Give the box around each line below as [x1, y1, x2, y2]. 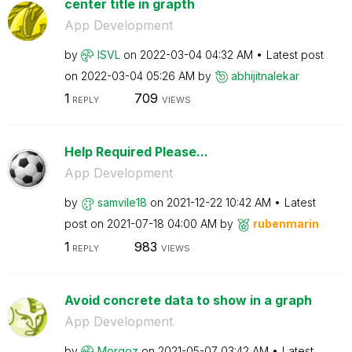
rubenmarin [252, 217, 319, 230]
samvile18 [97, 196, 147, 209]
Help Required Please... [64, 144, 208, 159]
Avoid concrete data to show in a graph [64, 291, 312, 308]
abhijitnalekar [230, 68, 299, 82]
